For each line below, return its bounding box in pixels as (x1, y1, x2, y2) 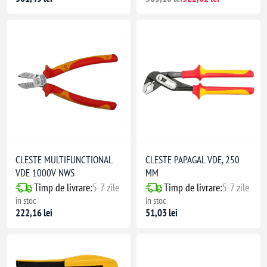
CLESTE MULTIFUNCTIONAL (15, 153, 113, 167)
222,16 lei (15, 206, 53, 220)
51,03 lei (145, 206, 178, 220)
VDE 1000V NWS (15, 166, 75, 180)
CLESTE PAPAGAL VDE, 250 (145, 153, 240, 167)
